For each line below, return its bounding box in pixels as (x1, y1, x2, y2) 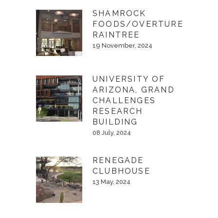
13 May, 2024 (92, 178, 130, 185)
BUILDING (92, 117, 138, 127)
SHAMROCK (92, 9, 146, 18)
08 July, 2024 (92, 129, 131, 136)
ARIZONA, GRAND (92, 85, 175, 94)
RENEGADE (92, 156, 144, 165)
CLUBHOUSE (92, 166, 150, 176)
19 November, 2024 (92, 42, 152, 49)
